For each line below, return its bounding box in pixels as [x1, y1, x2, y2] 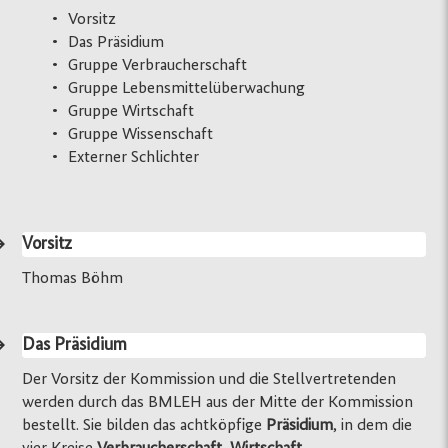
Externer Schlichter [68, 148, 200, 166]
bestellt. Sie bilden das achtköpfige [22, 416, 267, 434]
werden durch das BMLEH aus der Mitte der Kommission [22, 393, 414, 411]
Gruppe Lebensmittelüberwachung [68, 79, 306, 97]
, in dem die [333, 416, 413, 434]
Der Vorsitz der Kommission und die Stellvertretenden [22, 370, 397, 388]
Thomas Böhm [22, 269, 124, 287]
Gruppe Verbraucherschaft [68, 56, 248, 74]
